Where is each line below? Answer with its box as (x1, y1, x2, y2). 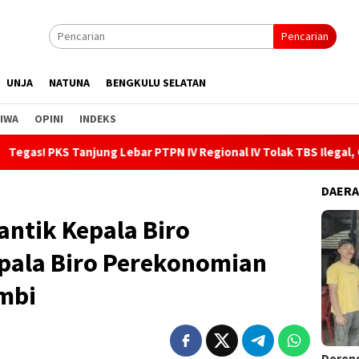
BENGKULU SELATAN (106, 75, 206, 90)
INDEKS (79, 111, 116, 126)
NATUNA (49, 75, 90, 90)
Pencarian (281, 29, 329, 43)
